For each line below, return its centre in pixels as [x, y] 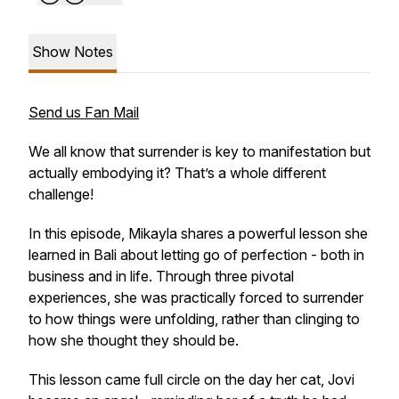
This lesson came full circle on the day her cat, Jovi [191, 379]
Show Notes [73, 52]
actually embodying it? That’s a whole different [177, 173]
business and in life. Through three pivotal [161, 276]
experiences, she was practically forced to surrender [196, 297]
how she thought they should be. [134, 340]
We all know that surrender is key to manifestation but [199, 151]
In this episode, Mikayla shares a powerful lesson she [198, 233]
